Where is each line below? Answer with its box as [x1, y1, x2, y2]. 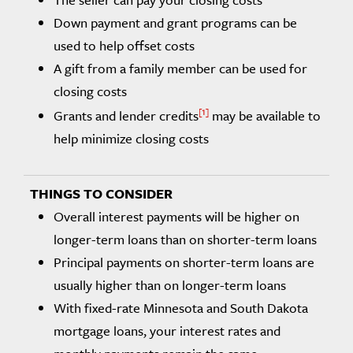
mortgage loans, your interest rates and [54, 320, 281, 340]
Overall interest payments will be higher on [54, 206, 299, 226]
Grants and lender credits [54, 105, 199, 125]
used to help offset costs [54, 35, 195, 55]
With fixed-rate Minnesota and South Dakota [54, 297, 308, 318]
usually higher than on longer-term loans [54, 274, 286, 295]
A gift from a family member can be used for [54, 58, 307, 78]
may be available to [209, 105, 321, 125]
